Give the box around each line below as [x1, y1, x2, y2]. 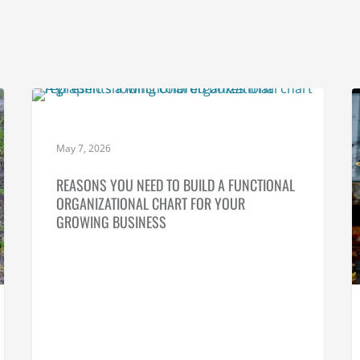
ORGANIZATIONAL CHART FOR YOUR [56, 192, 246, 214]
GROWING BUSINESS [56, 211, 167, 232]
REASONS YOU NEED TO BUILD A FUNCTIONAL [56, 174, 296, 195]
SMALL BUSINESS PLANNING [58, 106, 196, 121]
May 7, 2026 [56, 141, 112, 155]
